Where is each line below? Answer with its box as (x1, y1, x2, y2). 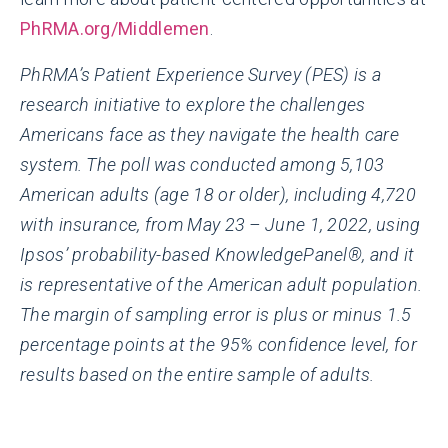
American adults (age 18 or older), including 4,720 (20, 183, 416, 205)
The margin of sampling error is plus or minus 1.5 (20, 303, 412, 325)
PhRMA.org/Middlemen (20, 17, 210, 39)
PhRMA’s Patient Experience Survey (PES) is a (20, 63, 382, 85)
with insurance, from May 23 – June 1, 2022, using (20, 213, 421, 235)
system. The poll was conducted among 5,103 (20, 153, 385, 175)
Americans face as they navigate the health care (20, 123, 400, 145)
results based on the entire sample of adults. (20, 363, 375, 385)
